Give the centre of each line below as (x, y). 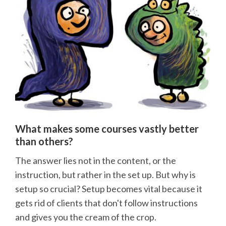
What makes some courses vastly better (107, 128)
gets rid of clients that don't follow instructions (106, 203)
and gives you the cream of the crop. (86, 217)
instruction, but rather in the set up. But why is (105, 175)
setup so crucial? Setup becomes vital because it (109, 189)
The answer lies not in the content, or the (96, 161)
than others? (44, 141)
